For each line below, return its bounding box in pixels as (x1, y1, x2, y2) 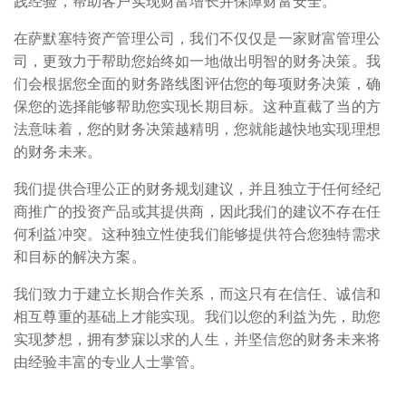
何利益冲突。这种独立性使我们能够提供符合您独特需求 (14, 225, 382, 244)
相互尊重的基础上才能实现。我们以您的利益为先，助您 (14, 307, 382, 326)
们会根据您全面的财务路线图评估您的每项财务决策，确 (14, 74, 382, 93)
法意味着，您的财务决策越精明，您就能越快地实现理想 (14, 120, 382, 139)
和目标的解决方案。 (14, 247, 146, 266)
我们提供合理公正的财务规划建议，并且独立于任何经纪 (14, 179, 382, 198)
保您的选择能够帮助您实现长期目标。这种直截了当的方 (14, 97, 382, 116)
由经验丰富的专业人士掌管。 (14, 353, 205, 372)
